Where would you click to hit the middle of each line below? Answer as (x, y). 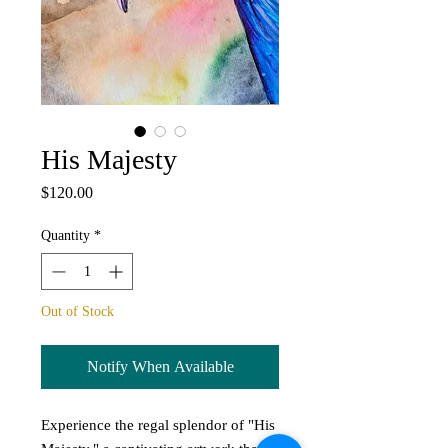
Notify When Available (160, 366)
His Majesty (109, 159)
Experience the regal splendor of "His (158, 425)
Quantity (65, 235)
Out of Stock (77, 311)
